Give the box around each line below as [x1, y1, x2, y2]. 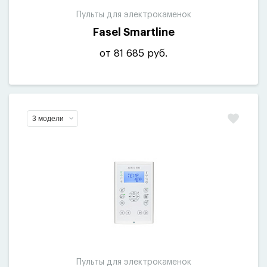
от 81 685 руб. [100, 48, 167, 58]
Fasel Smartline [92, 27, 175, 38]
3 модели [32, 114, 64, 123]
